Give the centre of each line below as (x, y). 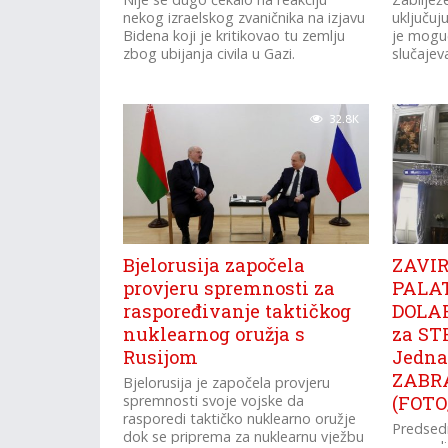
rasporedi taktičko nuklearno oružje (240, 418)
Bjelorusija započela (214, 265)
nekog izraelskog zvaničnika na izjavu (244, 17)
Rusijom (161, 357)
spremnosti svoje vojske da (214, 400)
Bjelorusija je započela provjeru (227, 382)
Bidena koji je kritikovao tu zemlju (234, 35)
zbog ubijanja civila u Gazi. (209, 53)
